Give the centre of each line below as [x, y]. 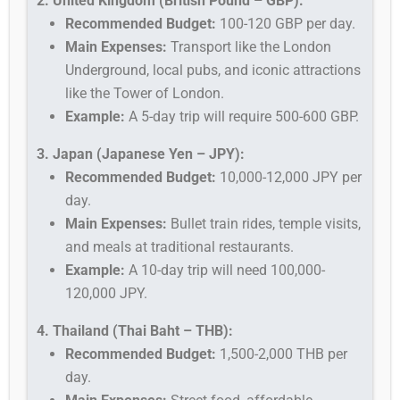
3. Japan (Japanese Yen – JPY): [141, 154]
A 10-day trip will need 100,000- [225, 270]
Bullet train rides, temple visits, [264, 223]
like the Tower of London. [145, 93]
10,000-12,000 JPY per [289, 177]
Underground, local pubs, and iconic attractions [213, 70]
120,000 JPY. [107, 293]
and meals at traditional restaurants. [180, 246]
